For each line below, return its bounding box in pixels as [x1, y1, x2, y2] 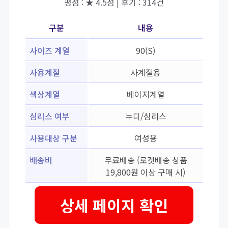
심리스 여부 [30, 110, 70, 123]
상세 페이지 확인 [60, 194, 168, 217]
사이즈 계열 [30, 44, 70, 57]
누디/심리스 [125, 110, 166, 123]
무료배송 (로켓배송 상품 [104, 154, 187, 166]
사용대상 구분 [30, 132, 77, 145]
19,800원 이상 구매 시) [106, 166, 185, 179]
